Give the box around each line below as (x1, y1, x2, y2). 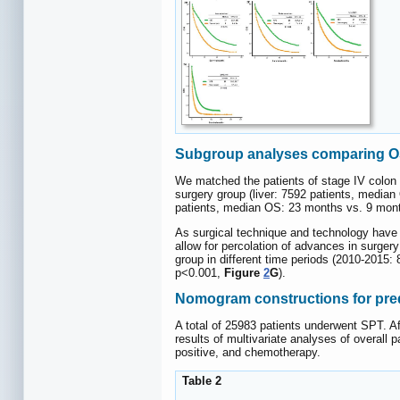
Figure (224, 265, 263, 279)
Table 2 (179, 374, 221, 388)
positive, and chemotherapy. (175, 346, 321, 360)
